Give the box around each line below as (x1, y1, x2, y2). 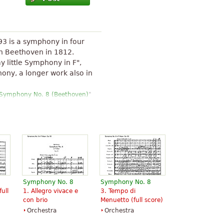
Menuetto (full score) (100, 196, 163, 203)
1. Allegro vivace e (23, 187, 78, 194)
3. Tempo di (100, 187, 135, 194)
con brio (23, 196, 47, 203)
